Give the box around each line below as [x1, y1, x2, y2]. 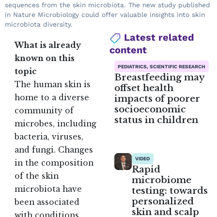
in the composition [15, 158, 93, 168]
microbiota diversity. [5, 20, 73, 29]
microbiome [131, 174, 191, 186]
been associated [15, 198, 79, 207]
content [109, 44, 147, 56]
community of [15, 106, 74, 116]
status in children [114, 114, 199, 125]
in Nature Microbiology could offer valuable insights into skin [5, 11, 205, 19]
